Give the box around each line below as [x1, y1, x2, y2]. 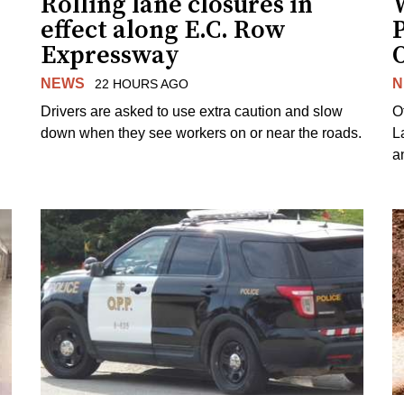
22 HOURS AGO [94, 76, 188, 91]
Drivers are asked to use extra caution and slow [41, 103, 344, 119]
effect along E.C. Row [41, 14, 287, 46]
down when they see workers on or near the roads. [41, 124, 363, 141]
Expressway [41, 39, 180, 71]
